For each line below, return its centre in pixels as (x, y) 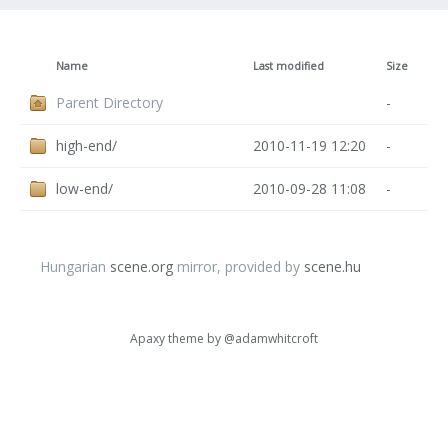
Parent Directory (109, 102)
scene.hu (332, 266)
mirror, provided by (238, 266)
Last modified (288, 66)
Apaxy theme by (177, 338)
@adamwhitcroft (271, 338)
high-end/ (86, 145)
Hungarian (75, 266)
